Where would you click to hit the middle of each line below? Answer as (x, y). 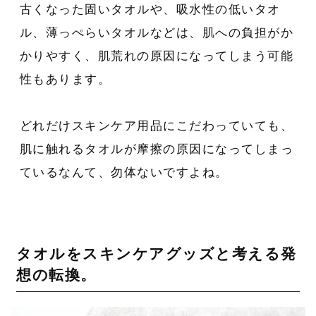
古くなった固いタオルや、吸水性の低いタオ (150, 9)
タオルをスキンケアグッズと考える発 (157, 253)
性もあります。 (65, 79)
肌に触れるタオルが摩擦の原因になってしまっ (157, 149)
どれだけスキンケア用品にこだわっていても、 (157, 126)
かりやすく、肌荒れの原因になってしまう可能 (157, 56)
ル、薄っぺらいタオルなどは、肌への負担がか (157, 32)
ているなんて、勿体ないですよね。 (124, 172)
